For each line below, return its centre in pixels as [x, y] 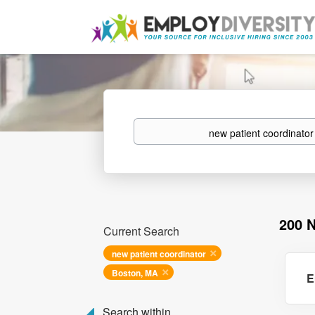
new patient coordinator [159, 254]
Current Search [141, 231]
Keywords [154, 124]
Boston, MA [135, 273]
